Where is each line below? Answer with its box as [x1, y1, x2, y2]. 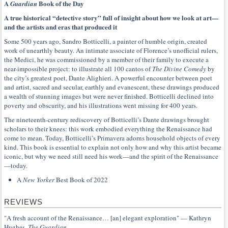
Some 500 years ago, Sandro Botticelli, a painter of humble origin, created [4, 37, 207, 46]
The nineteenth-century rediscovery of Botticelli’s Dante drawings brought [4, 115, 209, 124]
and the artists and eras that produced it [4, 22, 117, 32]
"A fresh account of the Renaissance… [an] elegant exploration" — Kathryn [4, 213, 211, 222]
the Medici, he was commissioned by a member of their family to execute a [4, 55, 209, 64]
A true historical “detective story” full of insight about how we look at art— [4, 13, 218, 22]
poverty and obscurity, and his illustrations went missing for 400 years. [4, 101, 197, 110]
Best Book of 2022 [54, 175, 108, 184]
